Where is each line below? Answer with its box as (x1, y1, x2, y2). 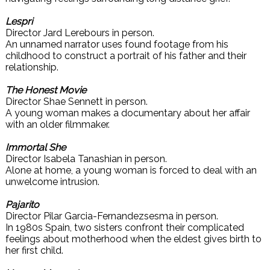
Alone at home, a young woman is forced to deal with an (5, 165, 257, 176)
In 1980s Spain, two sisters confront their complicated (5, 222, 244, 233)
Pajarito (5, 199, 39, 210)
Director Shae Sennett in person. (5, 96, 148, 107)
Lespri (5, 16, 33, 27)
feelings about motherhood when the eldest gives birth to (5, 233, 262, 245)
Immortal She (5, 142, 66, 153)
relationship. (5, 61, 58, 73)
